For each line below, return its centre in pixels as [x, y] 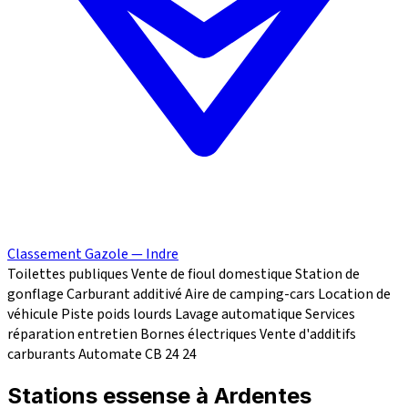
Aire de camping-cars [250, 295]
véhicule [33, 315]
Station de [327, 275]
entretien [107, 335]
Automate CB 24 [129, 355]
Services [330, 315]
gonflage [36, 295]
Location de [354, 295]
